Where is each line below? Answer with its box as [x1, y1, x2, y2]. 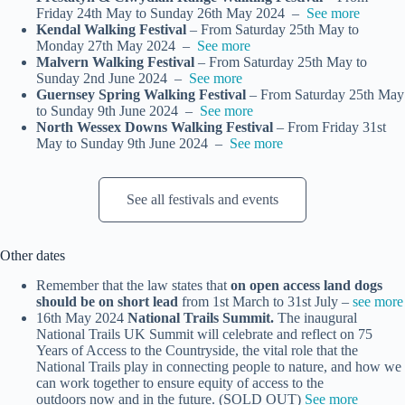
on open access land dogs [231, 278, 382, 294]
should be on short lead [36, 294, 178, 310]
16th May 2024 [36, 310, 127, 326]
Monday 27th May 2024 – [36, 38, 197, 54]
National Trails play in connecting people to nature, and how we [36, 359, 401, 375]
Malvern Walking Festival [36, 54, 198, 71]
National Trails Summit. [127, 310, 274, 326]
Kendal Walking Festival [36, 22, 186, 38]
